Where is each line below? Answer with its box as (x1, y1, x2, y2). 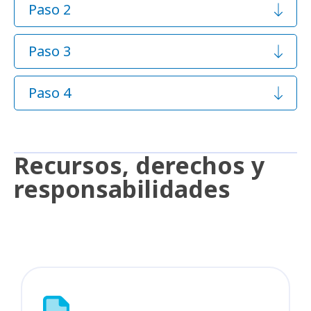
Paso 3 (28, 41, 71, 60)
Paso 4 (28, 83, 71, 102)
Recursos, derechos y (14, 149, 264, 181)
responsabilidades (14, 172, 230, 205)
